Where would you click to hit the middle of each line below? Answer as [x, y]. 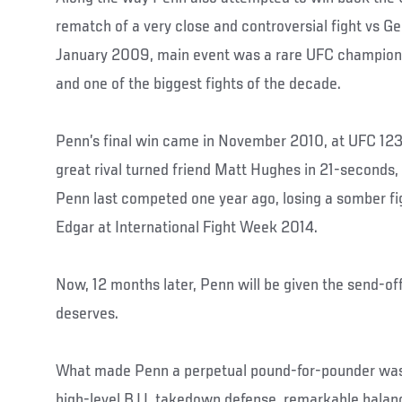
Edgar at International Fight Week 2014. [187, 227]
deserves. [87, 314]
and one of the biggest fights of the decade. [198, 84]
